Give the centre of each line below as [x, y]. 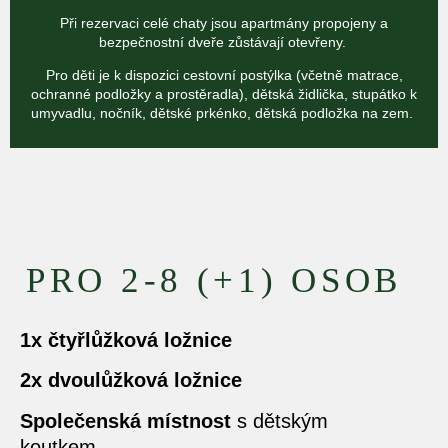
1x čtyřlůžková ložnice [126, 340]
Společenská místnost [125, 420]
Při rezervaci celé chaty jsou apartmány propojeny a [224, 22]
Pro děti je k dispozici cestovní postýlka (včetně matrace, [224, 75]
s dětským [279, 420]
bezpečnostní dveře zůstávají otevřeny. [224, 41]
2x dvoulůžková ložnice [131, 380]
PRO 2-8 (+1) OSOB [214, 280]
